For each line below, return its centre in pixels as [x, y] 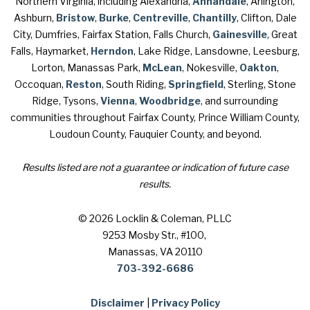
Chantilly [214, 18]
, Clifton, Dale [266, 18]
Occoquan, [40, 84]
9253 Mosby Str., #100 [153, 235]
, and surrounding [239, 101]
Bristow [75, 18]
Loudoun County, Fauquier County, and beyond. [155, 134]
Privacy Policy [185, 303]
